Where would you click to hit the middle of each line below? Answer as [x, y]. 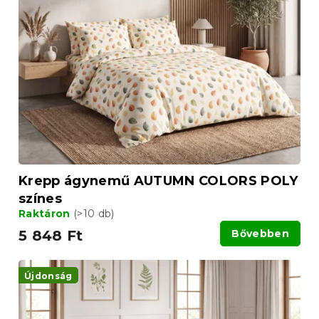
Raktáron [46, 213]
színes [40, 198]
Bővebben [260, 233]
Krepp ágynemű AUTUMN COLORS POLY [158, 181]
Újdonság [48, 276]
